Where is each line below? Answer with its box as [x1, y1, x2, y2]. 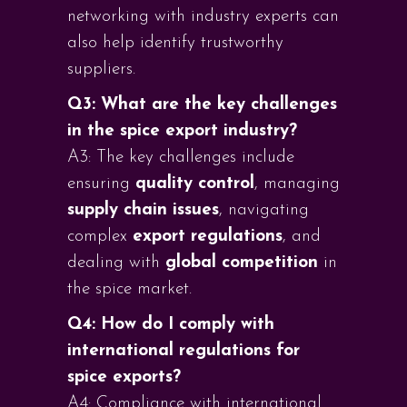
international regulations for [67, 342, 300, 360]
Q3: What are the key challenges [67, 96, 337, 114]
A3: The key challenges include [67, 149, 294, 166]
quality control [135, 175, 254, 193]
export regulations [133, 228, 283, 245]
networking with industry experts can [67, 8, 339, 25]
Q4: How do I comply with [67, 316, 274, 333]
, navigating [219, 202, 309, 219]
